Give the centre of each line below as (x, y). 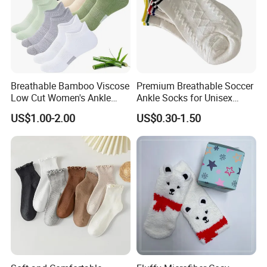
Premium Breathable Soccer (195, 86)
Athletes (153, 110)
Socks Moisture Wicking (61, 110)
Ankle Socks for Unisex (184, 98)
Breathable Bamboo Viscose (70, 86)
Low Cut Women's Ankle (61, 98)
